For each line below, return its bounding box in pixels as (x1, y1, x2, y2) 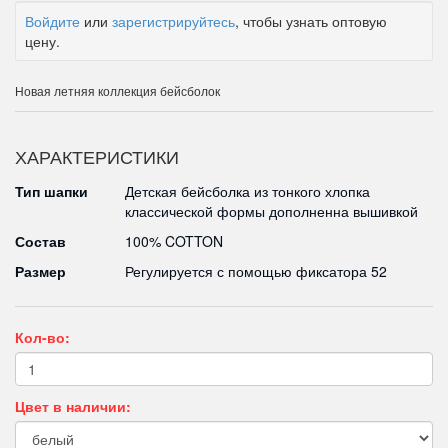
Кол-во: (15, 326, 70, 347)
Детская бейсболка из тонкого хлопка (125, 180, 370, 201)
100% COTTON (125, 230, 223, 251)
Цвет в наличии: (15, 395, 131, 416)
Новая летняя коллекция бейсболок (15, 81, 220, 99)
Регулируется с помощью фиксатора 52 (125, 260, 387, 281)
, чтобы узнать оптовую (235, 10, 387, 31)
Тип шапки (15, 180, 88, 201)
